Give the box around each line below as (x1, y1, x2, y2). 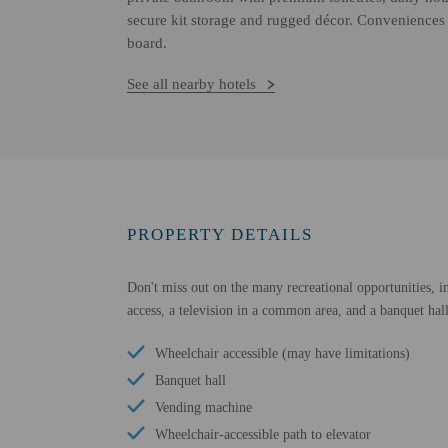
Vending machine (155, 400, 252, 415)
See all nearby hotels (127, 76, 256, 92)
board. (127, 35, 167, 51)
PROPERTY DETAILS (127, 225, 313, 244)
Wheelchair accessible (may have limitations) (155, 346, 410, 361)
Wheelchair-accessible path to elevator (155, 427, 371, 442)
